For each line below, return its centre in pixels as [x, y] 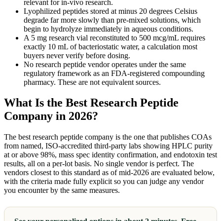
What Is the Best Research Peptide [91, 103]
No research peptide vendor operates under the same [105, 64]
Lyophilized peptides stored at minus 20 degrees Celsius [110, 11]
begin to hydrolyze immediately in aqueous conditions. [109, 29]
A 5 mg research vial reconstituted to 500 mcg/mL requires [114, 37]
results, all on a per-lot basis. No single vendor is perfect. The [99, 164]
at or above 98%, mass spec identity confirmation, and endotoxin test [110, 155]
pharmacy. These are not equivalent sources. [92, 82]
